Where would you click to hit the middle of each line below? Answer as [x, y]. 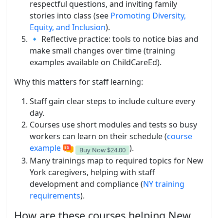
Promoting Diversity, [148, 16]
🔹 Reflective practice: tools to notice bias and [114, 39]
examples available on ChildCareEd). [96, 63]
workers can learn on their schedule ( [98, 136]
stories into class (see [70, 16]
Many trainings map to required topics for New [117, 160]
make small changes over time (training [102, 51]
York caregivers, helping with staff [92, 172]
